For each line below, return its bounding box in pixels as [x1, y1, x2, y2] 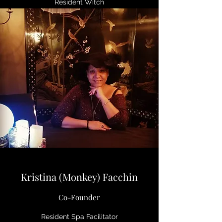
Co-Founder [58, 192, 100, 202]
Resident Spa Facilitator [41, 213, 118, 221]
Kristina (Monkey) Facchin [21, 170, 138, 183]
